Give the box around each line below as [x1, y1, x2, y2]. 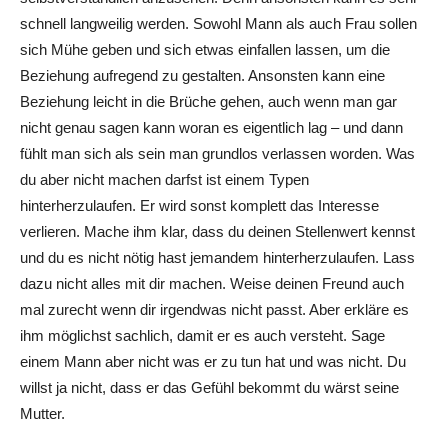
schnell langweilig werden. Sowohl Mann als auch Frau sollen [20, 14, 417, 32]
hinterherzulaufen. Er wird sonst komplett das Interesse [20, 196, 379, 214]
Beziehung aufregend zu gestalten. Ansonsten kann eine [20, 66, 385, 84]
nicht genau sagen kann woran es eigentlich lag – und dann [20, 118, 403, 136]
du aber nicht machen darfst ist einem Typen [20, 170, 309, 188]
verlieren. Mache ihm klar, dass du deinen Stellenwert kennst [20, 222, 415, 240]
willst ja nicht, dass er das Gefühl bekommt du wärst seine [20, 378, 399, 396]
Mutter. [20, 404, 65, 422]
